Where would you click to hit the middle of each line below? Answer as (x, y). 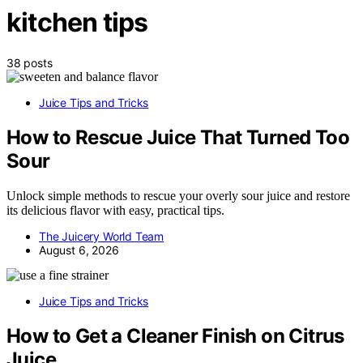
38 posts (30, 62)
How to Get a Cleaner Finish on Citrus (175, 335)
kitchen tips (77, 23)
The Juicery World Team (102, 236)
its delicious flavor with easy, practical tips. (115, 210)
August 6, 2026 (79, 250)
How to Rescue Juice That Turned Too (178, 137)
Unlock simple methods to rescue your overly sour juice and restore (178, 195)
